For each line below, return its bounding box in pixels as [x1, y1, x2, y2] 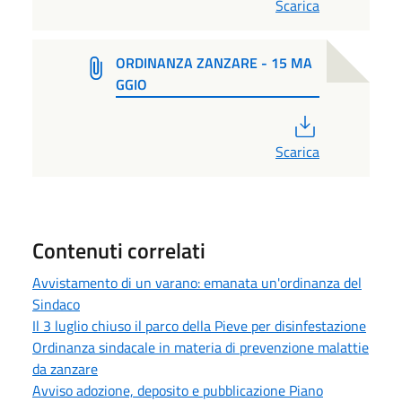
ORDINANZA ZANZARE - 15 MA [115, 51, 312, 74]
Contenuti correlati [32, 234, 205, 267]
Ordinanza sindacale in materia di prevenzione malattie [32, 336, 369, 359]
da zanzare [32, 358, 98, 380]
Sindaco [32, 293, 80, 316]
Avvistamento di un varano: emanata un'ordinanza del [32, 272, 362, 294]
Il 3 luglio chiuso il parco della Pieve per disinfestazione [32, 315, 366, 337]
